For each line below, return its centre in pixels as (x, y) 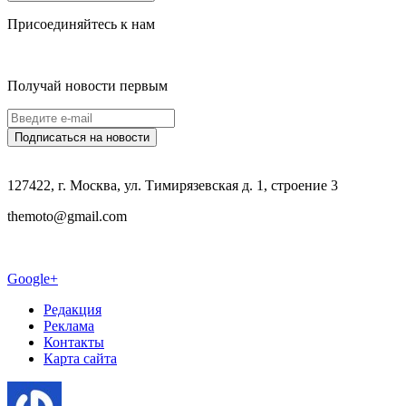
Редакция (72, 310)
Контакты (74, 343)
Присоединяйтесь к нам (81, 24)
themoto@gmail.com (67, 217)
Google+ (33, 279)
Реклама (69, 326)
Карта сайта (80, 359)
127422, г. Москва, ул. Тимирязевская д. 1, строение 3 (173, 186)
